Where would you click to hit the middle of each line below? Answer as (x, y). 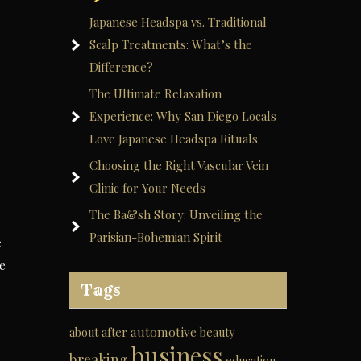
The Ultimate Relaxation (156, 93)
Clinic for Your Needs (147, 188)
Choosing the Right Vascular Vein (179, 165)
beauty (217, 332)
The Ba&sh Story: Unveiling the (176, 214)
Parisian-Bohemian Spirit (156, 237)
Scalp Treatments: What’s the (171, 44)
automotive (164, 332)
